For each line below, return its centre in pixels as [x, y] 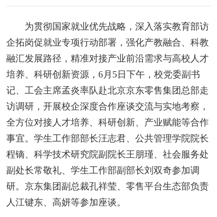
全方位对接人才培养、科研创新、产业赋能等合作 [108, 122]
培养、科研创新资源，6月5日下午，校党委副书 [103, 74]
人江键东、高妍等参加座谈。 [66, 202]
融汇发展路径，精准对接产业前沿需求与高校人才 [108, 58]
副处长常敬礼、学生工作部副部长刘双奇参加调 [103, 170]
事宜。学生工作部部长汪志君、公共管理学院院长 [108, 138]
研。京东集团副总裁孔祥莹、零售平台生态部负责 [108, 186]
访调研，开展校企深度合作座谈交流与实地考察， [108, 106]
